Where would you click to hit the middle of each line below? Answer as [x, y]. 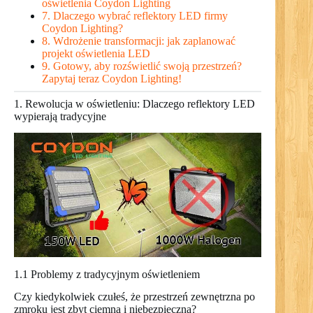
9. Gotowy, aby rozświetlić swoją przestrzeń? [142, 66]
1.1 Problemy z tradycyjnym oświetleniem [107, 274]
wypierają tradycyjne [60, 116]
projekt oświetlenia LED [96, 53]
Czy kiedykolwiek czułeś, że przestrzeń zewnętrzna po [134, 297]
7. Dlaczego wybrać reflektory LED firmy [135, 15]
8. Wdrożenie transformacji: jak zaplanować [139, 41]
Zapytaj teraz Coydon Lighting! [112, 78]
